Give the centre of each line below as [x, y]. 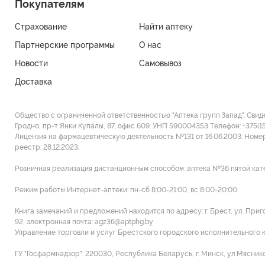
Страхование [41, 27]
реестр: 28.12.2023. [47, 148]
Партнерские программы [65, 45]
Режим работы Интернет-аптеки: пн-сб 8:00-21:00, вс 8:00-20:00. [127, 190]
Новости [31, 64]
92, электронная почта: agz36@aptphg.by [84, 222]
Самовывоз [160, 64]
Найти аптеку [166, 27]
